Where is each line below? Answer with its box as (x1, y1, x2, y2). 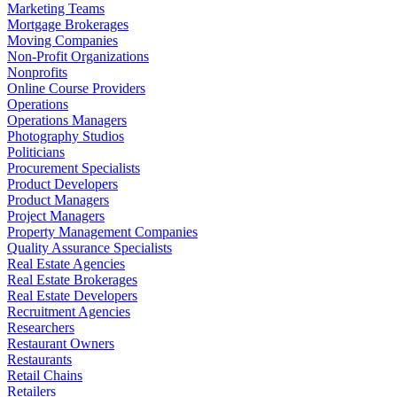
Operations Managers (7, 112, 127, 128)
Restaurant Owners (7, 335, 114, 351)
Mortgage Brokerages (7, 16, 128, 32)
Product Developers (7, 175, 118, 191)
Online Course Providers (7, 80, 145, 96)
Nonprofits (7, 64, 67, 80)
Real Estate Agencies (7, 255, 125, 271)
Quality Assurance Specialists (7, 239, 172, 255)
